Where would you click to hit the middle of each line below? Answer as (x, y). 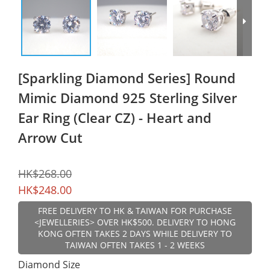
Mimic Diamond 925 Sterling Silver (127, 97)
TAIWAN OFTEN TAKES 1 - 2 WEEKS (135, 245)
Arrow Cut (50, 137)
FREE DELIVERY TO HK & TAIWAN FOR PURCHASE (135, 210)
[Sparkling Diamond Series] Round (127, 77)
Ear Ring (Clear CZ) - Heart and (115, 117)
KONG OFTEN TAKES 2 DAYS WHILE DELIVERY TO (135, 233)
